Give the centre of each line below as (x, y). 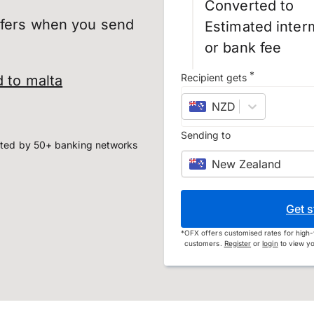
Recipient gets (214, 77)
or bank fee (243, 48)
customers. (204, 243)
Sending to (206, 135)
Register (238, 243)
